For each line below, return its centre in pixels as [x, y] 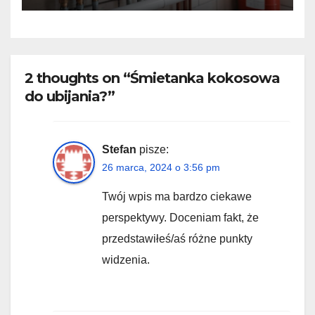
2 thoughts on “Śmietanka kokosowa [152, 78]
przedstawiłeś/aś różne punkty [177, 239]
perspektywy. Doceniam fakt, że [180, 218]
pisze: [154, 150]
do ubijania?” [70, 96]
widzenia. [126, 260]
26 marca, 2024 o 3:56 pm [161, 168]
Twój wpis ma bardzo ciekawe [177, 197]
